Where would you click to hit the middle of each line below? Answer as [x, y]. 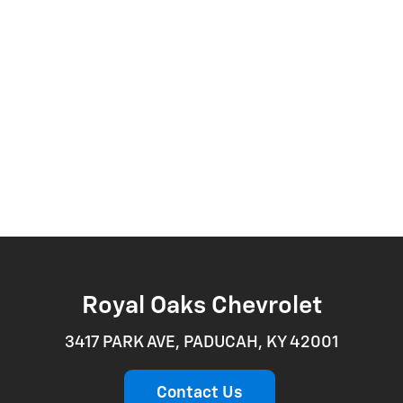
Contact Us [199, 393]
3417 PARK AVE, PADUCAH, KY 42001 [201, 342]
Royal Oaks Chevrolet [201, 307]
